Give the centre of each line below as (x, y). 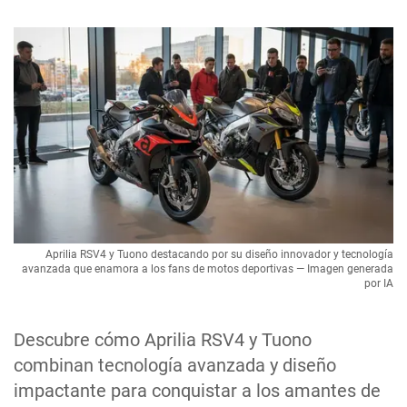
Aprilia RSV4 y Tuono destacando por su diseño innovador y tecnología (219, 255)
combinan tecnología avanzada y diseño (175, 366)
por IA (379, 284)
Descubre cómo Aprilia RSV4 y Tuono (163, 340)
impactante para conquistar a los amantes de (197, 391)
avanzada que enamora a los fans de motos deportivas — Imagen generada (208, 269)
